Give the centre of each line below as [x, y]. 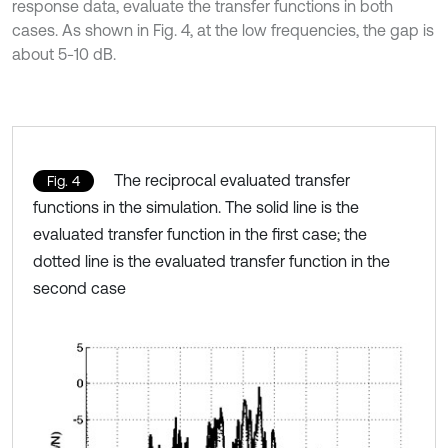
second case [79, 287]
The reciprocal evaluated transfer [232, 179]
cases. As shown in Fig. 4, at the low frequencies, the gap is [223, 29]
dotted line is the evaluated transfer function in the [211, 260]
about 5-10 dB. [64, 53]
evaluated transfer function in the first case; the [200, 233]
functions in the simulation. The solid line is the [196, 206]
